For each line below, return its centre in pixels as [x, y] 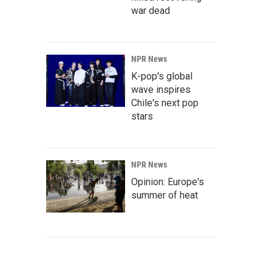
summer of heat [165, 195]
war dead [151, 11]
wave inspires [161, 90]
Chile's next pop [165, 103]
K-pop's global [162, 76]
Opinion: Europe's [168, 182]
